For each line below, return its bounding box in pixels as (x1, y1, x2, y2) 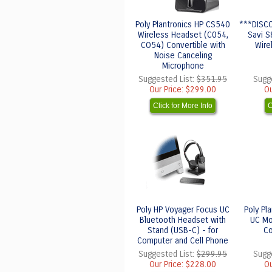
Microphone (161, 61, 204, 71)
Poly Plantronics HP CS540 (135, 19, 230, 30)
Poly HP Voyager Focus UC (136, 205, 229, 215)
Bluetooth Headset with (140, 215, 226, 225)
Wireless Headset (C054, (137, 30, 228, 40)
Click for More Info (153, 101, 212, 110)
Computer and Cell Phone (137, 236, 228, 246)
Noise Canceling (154, 50, 212, 61)
